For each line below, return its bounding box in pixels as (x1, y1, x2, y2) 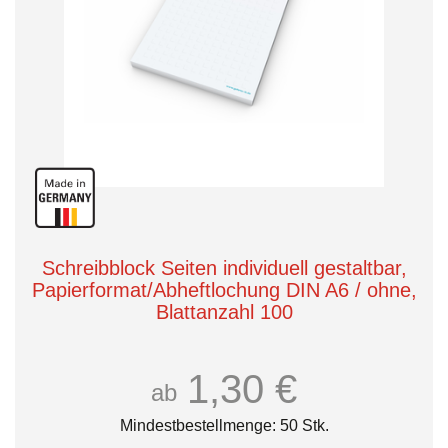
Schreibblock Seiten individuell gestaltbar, (41, 257, 407, 279)
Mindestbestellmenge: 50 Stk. (119, 417, 329, 434)
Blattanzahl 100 (155, 301, 293, 323)
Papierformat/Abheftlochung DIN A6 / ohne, (31, 279, 417, 301)
